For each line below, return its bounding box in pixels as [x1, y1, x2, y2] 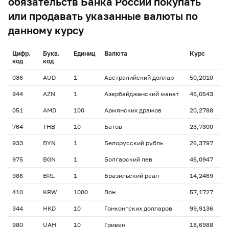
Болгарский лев [104, 155, 152, 163]
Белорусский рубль [104, 139, 163, 147]
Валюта [104, 50, 127, 57]
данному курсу [8, 24, 84, 36]
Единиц [74, 50, 96, 57]
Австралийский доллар [104, 74, 174, 81]
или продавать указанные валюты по [8, 10, 198, 22]
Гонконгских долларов [104, 204, 172, 212]
